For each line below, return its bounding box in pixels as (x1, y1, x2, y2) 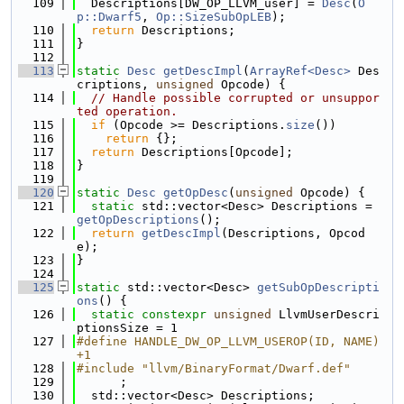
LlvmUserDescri (271, 308, 380, 321)
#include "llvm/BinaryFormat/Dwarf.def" (77, 362, 351, 375)
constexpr (142, 308, 207, 321)
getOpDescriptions (77, 213, 199, 226)
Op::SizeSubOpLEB (156, 10, 271, 23)
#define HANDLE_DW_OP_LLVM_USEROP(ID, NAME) (77, 335, 380, 348)
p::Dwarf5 (77, 10, 142, 23)
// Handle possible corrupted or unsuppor (91, 91, 380, 105)
